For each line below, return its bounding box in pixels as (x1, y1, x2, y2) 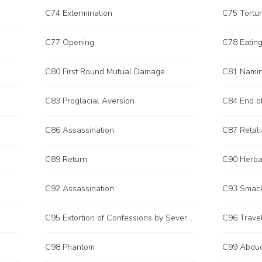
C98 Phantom (45, 242, 95, 253)
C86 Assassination (45, 125, 114, 136)
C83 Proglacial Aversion (45, 95, 135, 106)
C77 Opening (45, 37, 94, 48)
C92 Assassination (45, 183, 114, 194)
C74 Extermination (45, 8, 112, 19)
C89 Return (45, 154, 87, 165)
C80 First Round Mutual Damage (45, 66, 165, 77)
